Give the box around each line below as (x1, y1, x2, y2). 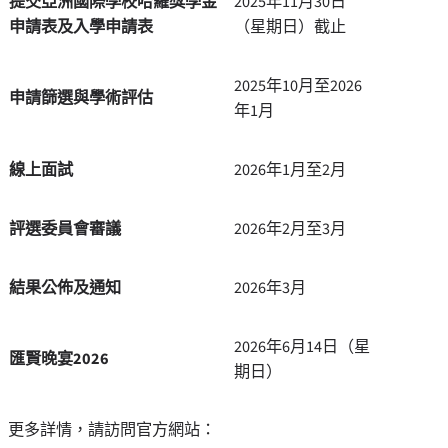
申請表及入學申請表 (9, 15, 153, 39)
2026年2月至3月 (234, 217, 346, 241)
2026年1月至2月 (234, 158, 346, 182)
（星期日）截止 (234, 15, 346, 39)
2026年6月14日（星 (234, 335, 370, 359)
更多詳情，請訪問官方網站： (8, 418, 216, 442)
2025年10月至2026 (234, 74, 362, 98)
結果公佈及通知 (9, 276, 121, 300)
